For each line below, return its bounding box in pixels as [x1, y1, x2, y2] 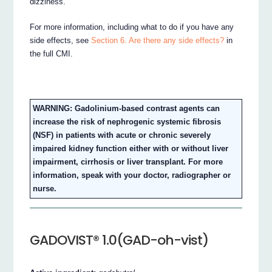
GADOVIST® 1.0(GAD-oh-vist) [30, 231, 209, 250]
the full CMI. [30, 49, 73, 59]
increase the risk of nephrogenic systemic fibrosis [33, 117, 222, 127]
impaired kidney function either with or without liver [33, 144, 229, 154]
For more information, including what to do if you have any [30, 22, 234, 32]
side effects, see [30, 36, 92, 46]
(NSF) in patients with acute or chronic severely [33, 131, 211, 140]
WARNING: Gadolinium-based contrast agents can [33, 104, 220, 114]
